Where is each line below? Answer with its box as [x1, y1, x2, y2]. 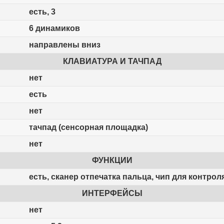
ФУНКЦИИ [91, 156, 132, 165]
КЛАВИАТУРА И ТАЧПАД [62, 57, 161, 66]
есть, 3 [28, 7, 55, 16]
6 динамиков [28, 24, 80, 33]
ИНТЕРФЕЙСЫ [81, 189, 142, 198]
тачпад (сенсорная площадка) [28, 123, 148, 132]
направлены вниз [28, 40, 100, 49]
